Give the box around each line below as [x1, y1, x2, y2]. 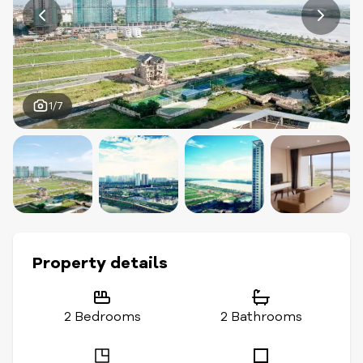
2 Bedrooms [63, 308, 141, 326]
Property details [32, 252, 168, 274]
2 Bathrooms [220, 308, 302, 326]
